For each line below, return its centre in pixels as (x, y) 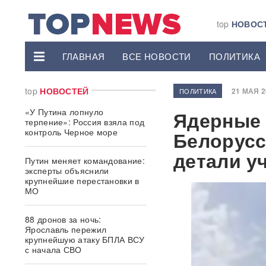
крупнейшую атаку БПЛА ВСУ (85, 239)
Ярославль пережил (66, 229)
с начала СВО (53, 249)
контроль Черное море (71, 132)
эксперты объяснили (67, 170)
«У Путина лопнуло (64, 112)
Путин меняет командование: (85, 160)
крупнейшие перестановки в (82, 180)
